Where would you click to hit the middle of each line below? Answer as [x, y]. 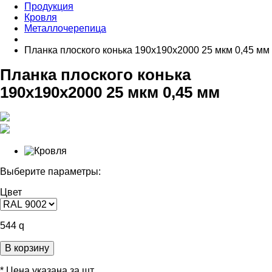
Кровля [41, 17]
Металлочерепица [65, 28]
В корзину [27, 248]
